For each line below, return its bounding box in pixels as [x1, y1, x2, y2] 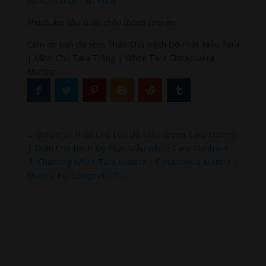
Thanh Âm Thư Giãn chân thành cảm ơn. [26, 16, 178, 28]
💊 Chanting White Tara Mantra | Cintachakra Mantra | [26, 156, 238, 167]
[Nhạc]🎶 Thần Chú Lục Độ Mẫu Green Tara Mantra [37, 128, 236, 140]
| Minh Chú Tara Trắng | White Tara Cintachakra [26, 52, 214, 64]
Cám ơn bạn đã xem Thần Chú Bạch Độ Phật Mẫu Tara [26, 38, 239, 50]
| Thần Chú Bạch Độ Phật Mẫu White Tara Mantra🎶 [26, 142, 229, 154]
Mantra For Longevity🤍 [26, 169, 118, 181]
